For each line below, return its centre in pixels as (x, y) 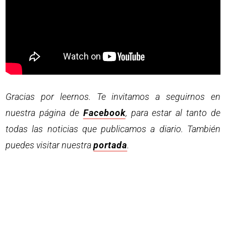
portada (110, 145)
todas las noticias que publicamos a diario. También (113, 129)
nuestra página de (44, 113)
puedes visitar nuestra (50, 145)
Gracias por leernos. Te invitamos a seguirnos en (113, 97)
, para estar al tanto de (173, 113)
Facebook (104, 113)
